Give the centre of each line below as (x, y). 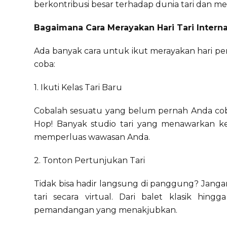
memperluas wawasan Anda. (92, 137)
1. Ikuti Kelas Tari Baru (78, 87)
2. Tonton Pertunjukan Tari (92, 160)
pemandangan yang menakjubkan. (106, 210)
